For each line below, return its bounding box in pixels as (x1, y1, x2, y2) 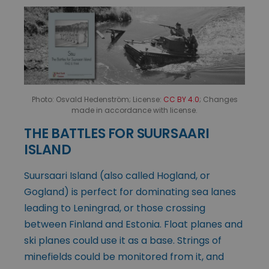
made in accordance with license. (71, 104, 198, 115)
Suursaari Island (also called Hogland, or (24, 168, 210, 183)
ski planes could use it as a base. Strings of (24, 233, 222, 247)
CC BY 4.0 (163, 94, 199, 104)
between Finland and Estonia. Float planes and (24, 217, 243, 231)
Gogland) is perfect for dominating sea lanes (24, 184, 236, 199)
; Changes (199, 94, 238, 104)
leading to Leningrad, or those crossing (24, 201, 205, 215)
